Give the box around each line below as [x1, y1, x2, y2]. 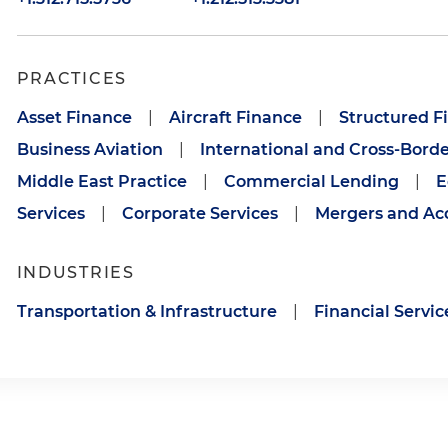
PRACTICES [16, 69, 127, 88]
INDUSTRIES [16, 263, 135, 282]
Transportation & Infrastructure [16, 302, 277, 321]
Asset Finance [16, 108, 132, 127]
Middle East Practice [16, 172, 187, 191]
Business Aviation [16, 140, 163, 159]
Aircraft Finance [168, 108, 302, 127]
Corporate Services [121, 204, 278, 223]
